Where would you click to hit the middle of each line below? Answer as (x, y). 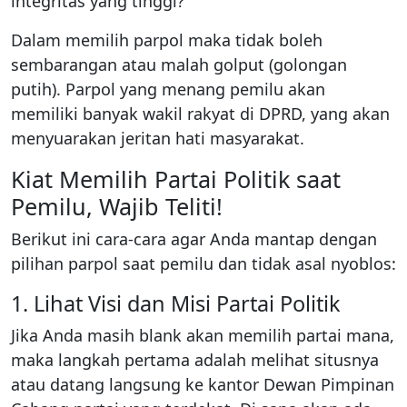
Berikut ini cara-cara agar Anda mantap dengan (194, 238)
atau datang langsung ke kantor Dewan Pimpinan (203, 384)
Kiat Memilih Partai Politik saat (176, 179)
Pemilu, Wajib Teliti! (117, 206)
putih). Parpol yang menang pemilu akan (168, 89)
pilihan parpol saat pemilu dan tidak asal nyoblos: (203, 263)
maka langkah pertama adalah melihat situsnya (195, 359)
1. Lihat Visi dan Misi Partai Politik (176, 303)
